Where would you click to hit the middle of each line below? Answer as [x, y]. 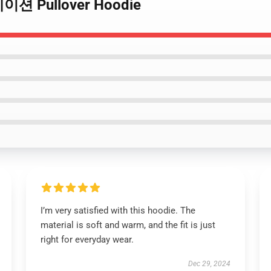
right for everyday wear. [87, 240]
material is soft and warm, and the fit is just [128, 225]
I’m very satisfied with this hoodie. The [118, 211]
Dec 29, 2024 [210, 264]
